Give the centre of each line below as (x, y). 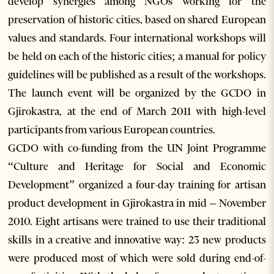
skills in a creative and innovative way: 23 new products (137, 240)
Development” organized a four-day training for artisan (137, 185)
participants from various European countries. (112, 130)
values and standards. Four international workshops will (137, 38)
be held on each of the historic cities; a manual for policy (137, 57)
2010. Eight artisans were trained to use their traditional (137, 222)
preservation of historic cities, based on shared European (137, 20)
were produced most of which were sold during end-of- (137, 258)
